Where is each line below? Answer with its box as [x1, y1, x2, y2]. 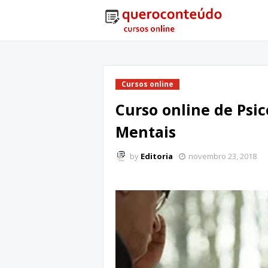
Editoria [141, 151, 173, 162]
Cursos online [121, 79, 173, 89]
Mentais [115, 121, 176, 142]
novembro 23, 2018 [188, 151, 257, 162]
